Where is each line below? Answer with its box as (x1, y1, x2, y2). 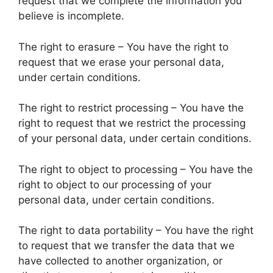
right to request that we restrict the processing (18, 117, 246, 129)
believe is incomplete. (18, 10, 124, 22)
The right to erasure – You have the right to (18, 40, 229, 53)
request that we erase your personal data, (18, 55, 224, 68)
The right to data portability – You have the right (18, 224, 253, 236)
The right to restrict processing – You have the (18, 102, 244, 114)
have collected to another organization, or (18, 255, 222, 267)
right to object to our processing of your (18, 178, 211, 191)
